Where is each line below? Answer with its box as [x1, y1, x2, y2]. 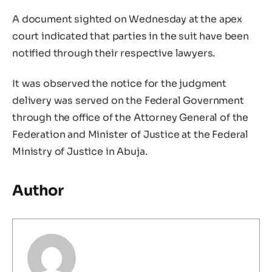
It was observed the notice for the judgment [12, 76, 227, 90]
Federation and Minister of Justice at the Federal [12, 127, 249, 141]
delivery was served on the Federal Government [12, 93, 244, 107]
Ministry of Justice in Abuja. [12, 144, 148, 158]
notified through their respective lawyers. [12, 47, 216, 60]
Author [12, 182, 64, 200]
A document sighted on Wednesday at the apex [12, 13, 243, 26]
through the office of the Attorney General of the [12, 110, 249, 124]
